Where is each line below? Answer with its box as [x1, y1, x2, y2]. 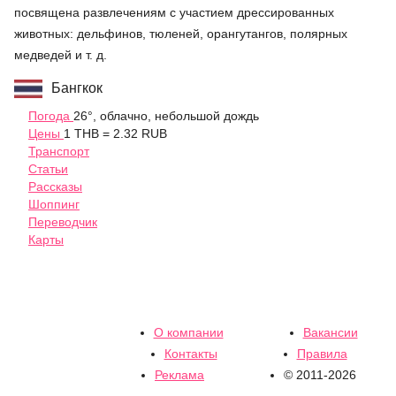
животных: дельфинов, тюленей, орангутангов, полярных [14, 26, 347, 41]
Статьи [28, 161, 68, 176]
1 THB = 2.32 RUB [64, 126, 167, 141]
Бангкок [51, 80, 103, 95]
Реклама [155, 368, 204, 382]
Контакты [164, 346, 217, 361]
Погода [28, 108, 73, 123]
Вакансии [302, 325, 358, 339]
